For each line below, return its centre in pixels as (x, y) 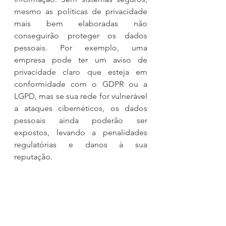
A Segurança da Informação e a (81, 217)
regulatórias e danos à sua (81, 144)
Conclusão (33, 193)
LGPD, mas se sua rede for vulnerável (81, 96)
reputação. (33, 156)
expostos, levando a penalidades (81, 132)
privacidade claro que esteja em (81, 72)
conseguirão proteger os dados (81, 35)
